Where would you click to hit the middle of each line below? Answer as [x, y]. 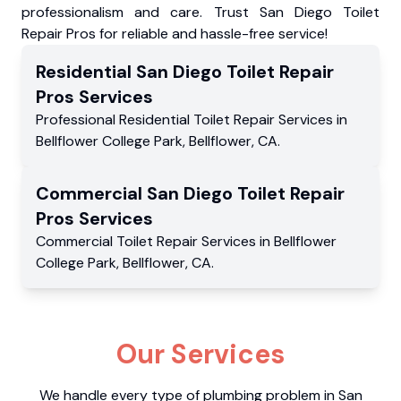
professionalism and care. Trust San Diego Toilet [200, 13]
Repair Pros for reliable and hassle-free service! [175, 34]
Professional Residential [115, 120]
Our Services [200, 354]
